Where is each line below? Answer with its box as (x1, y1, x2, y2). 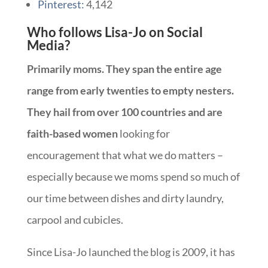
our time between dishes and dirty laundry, (26, 191, 224, 205)
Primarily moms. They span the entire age (26, 62, 222, 75)
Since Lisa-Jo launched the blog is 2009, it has (26, 245, 235, 258)
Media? (26, 36, 70, 53)
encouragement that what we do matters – (26, 148, 223, 162)
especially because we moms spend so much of (26, 169, 240, 183)
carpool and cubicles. (26, 212, 123, 226)
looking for (117, 126, 170, 140)
